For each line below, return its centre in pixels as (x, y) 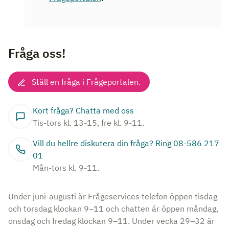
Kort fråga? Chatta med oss (83, 110)
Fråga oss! (37, 53)
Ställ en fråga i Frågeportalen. (86, 82)
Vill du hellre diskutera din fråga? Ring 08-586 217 (126, 143)
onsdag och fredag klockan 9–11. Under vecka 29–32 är (111, 221)
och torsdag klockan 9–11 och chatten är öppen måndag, (113, 209)
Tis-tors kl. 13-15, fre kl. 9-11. (88, 123)
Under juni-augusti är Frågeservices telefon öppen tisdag (113, 196)
